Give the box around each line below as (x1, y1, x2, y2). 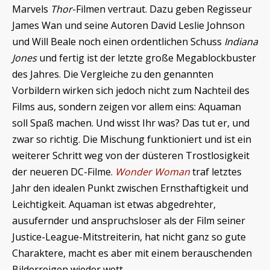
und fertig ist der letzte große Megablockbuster (37, 51, 256, 64)
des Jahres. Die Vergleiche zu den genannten (12, 67, 213, 81)
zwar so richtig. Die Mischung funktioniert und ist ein (12, 132, 251, 146)
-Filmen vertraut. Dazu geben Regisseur (72, 2, 252, 16)
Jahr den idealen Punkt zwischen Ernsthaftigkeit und (12, 181, 248, 195)
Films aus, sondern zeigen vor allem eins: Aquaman (12, 99, 241, 113)
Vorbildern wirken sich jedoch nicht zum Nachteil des (12, 83, 250, 97)
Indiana (224, 34, 258, 48)
